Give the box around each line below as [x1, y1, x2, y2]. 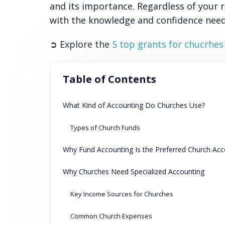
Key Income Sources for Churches [70, 189, 173, 199]
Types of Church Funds [70, 123, 142, 133]
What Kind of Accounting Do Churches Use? [62, 100, 205, 110]
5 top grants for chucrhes [111, 38, 223, 51]
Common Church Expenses [70, 211, 152, 221]
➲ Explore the [49, 38, 112, 51]
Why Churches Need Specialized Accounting [62, 167, 204, 177]
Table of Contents [62, 72, 156, 86]
